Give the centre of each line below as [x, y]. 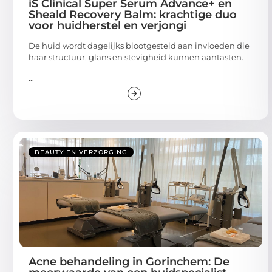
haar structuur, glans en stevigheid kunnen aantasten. [136, 55]
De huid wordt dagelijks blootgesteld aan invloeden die [139, 43]
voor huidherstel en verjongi [107, 23]
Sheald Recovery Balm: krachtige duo [133, 12]
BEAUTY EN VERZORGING [81, 149]
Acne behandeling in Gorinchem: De [129, 259]
